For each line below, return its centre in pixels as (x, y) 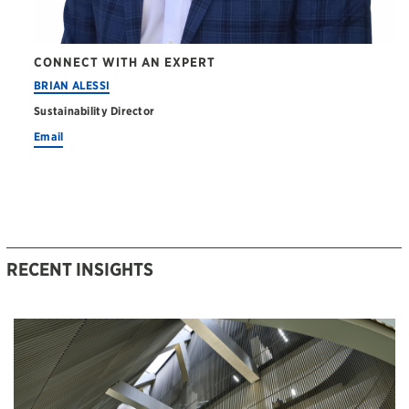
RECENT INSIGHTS (80, 269)
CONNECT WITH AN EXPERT (125, 63)
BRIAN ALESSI (72, 86)
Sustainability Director (94, 111)
